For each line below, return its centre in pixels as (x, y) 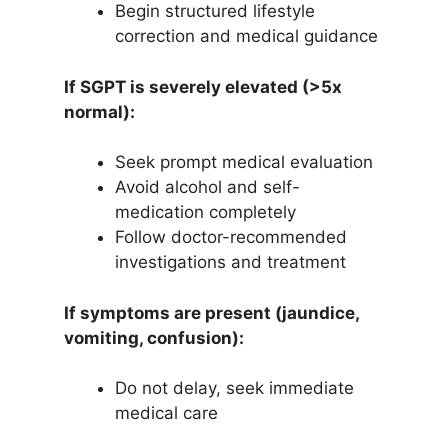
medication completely (205, 212)
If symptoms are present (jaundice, (211, 312)
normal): (99, 111)
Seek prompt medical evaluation (243, 162)
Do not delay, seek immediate (234, 388)
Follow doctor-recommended (230, 237)
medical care (166, 413)
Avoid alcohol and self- (207, 187)
